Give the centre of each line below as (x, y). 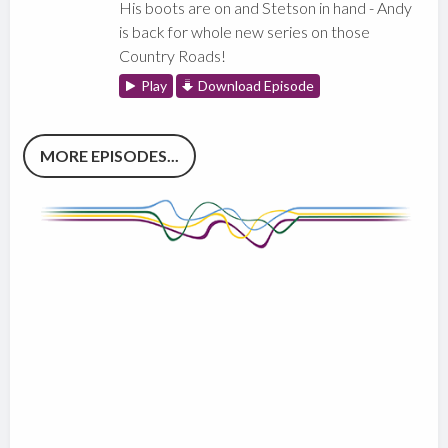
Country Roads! (173, 56)
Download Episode (256, 86)
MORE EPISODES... (110, 156)
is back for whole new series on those (245, 32)
